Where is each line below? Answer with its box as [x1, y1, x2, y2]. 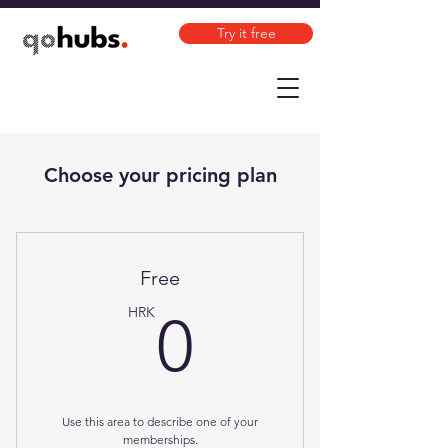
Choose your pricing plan [43, 163, 277, 187]
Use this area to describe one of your [62, 414, 258, 429]
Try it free [216, 24, 276, 42]
